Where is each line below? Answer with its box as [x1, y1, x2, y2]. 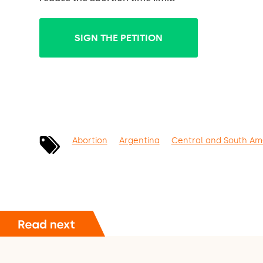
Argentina [119, 135, 160, 146]
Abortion [72, 135, 107, 146]
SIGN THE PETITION [75, 32, 163, 44]
